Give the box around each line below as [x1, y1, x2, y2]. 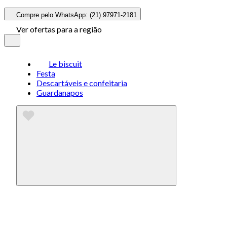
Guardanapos [36, 88, 83, 97]
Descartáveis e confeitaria [36, 78, 127, 88]
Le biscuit [49, 59, 82, 68]
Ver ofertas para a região [16, 24, 102, 34]
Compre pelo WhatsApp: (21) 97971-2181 [16, 11, 137, 19]
